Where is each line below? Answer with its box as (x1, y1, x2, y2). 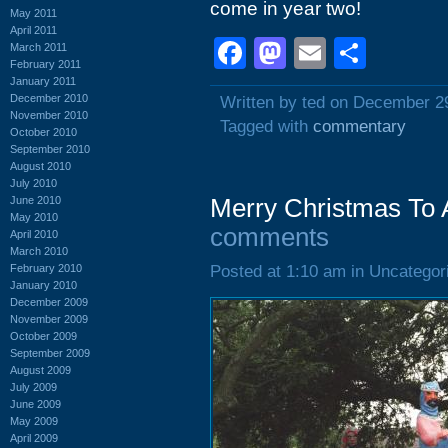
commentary (313, 117, 406, 136)
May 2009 (10, 414, 58, 427)
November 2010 (10, 108, 88, 121)
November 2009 (10, 312, 88, 325)
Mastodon (286, 35, 428, 71)
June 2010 (10, 193, 61, 206)
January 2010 (10, 278, 77, 291)
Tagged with (220, 117, 313, 136)
